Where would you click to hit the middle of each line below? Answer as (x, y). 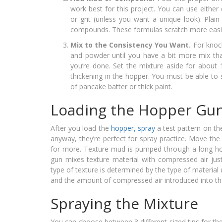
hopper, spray (133, 128)
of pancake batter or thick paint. (121, 87)
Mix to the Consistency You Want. (132, 45)
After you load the (81, 128)
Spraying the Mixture (124, 204)
